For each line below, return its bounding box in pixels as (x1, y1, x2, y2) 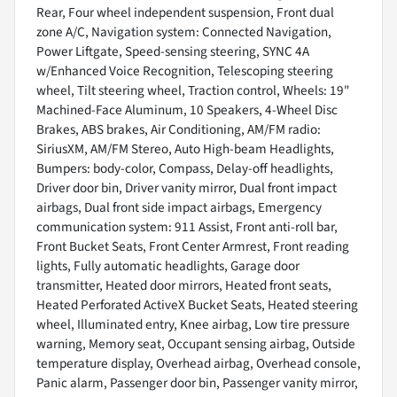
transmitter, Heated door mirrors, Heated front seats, (36, 275, 331, 295)
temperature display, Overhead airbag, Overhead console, (36, 353, 361, 373)
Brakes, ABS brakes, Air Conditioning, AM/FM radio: (36, 119, 321, 139)
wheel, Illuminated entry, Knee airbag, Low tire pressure (36, 314, 350, 334)
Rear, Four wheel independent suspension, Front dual (36, 2, 334, 22)
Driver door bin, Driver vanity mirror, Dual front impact (36, 177, 337, 198)
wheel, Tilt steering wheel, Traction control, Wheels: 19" (36, 80, 349, 100)
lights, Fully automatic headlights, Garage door (36, 255, 300, 276)
